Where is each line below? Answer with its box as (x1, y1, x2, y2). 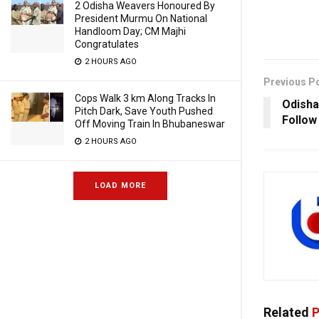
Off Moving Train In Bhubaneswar (75, 118, 225, 130)
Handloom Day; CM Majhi (75, 26, 186, 37)
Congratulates (75, 38, 139, 50)
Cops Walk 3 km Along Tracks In (75, 93, 216, 104)
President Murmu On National (75, 13, 207, 24)
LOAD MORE (95, 181, 146, 190)
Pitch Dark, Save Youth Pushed (75, 105, 213, 117)
